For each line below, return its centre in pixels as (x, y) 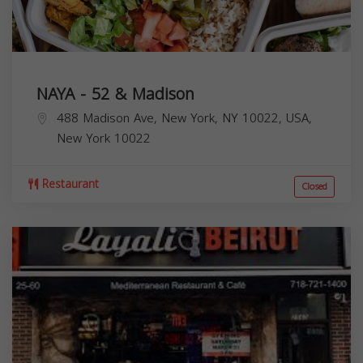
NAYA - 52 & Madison (115, 94)
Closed (314, 186)
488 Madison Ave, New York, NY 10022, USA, (184, 118)
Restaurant (68, 184)
